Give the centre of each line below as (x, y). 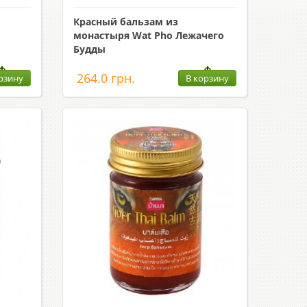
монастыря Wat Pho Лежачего (148, 35)
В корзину (207, 78)
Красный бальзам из (125, 22)
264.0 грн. (106, 78)
